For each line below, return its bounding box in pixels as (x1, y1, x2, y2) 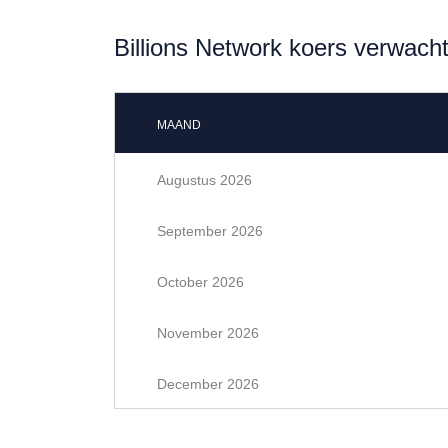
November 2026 (157, 325, 259, 341)
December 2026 (157, 376, 259, 392)
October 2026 (157, 274, 244, 290)
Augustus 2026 (157, 172, 252, 188)
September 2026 (157, 223, 263, 239)
